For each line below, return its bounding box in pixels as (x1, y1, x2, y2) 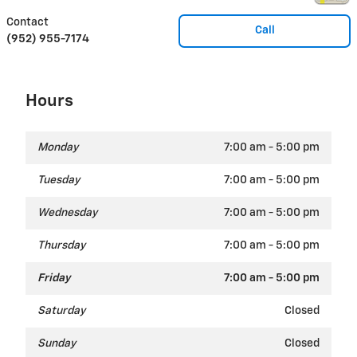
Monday (37, 142, 78, 154)
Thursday (37, 240, 85, 252)
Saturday (37, 305, 85, 317)
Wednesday (37, 207, 97, 219)
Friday (37, 273, 70, 284)
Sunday (37, 338, 76, 350)
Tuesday (37, 175, 80, 186)
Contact (6, 17, 49, 29)
